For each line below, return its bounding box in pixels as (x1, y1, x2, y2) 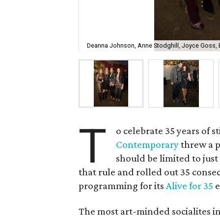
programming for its (79, 180, 166, 192)
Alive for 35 (166, 180, 213, 192)
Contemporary (116, 138, 179, 150)
